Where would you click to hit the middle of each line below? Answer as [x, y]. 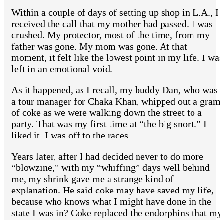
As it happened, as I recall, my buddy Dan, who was [114, 90]
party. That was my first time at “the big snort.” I [109, 124]
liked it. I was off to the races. [71, 135]
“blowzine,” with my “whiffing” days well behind [110, 168]
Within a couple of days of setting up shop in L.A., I [115, 13]
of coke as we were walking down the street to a [107, 113]
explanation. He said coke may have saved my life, [112, 190]
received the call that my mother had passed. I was [112, 24]
